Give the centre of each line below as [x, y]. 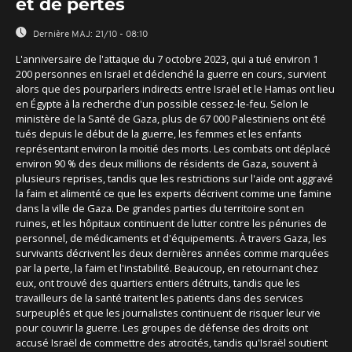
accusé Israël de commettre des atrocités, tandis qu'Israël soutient [172, 342]
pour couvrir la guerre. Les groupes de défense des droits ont [162, 327]
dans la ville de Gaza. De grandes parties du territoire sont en [160, 208]
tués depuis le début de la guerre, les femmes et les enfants [159, 133]
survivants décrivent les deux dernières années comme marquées [172, 253]
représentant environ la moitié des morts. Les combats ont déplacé [173, 148]
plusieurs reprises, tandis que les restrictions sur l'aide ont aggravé [174, 178]
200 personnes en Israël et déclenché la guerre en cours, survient [171, 73]
